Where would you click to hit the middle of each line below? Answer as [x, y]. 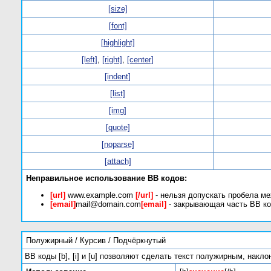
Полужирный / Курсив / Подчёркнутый [96, 240]
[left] [90, 60]
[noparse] [118, 144]
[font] [118, 26]
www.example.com [100, 195]
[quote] [118, 127]
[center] [140, 60]
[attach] [118, 161]
